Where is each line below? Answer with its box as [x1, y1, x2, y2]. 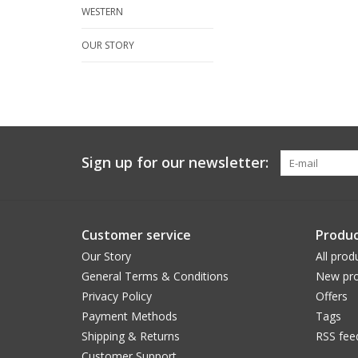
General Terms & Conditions [82, 268, 229, 284]
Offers [315, 288, 348, 304]
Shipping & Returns [82, 328, 180, 344]
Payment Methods [82, 308, 177, 324]
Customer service [82, 226, 191, 245]
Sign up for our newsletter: [82, 153, 268, 173]
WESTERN [82, 5, 123, 19]
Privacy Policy [82, 288, 152, 304]
